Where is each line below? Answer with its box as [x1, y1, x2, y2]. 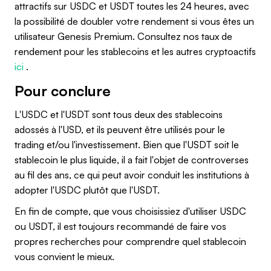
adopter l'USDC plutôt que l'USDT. [15, 183, 162, 196]
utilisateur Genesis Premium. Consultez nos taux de [15, 30, 232, 42]
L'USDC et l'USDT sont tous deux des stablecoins [15, 108, 223, 120]
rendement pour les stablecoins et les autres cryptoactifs [15, 45, 256, 57]
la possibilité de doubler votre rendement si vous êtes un [15, 15, 254, 27]
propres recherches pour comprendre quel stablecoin [15, 235, 246, 247]
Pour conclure [15, 81, 111, 100]
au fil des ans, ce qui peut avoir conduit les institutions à [15, 168, 249, 181]
